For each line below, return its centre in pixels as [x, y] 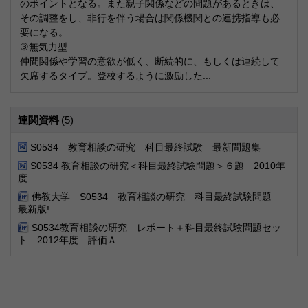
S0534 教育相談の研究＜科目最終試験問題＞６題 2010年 [158, 166]
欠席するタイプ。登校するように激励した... [115, 76]
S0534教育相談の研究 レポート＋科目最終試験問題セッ [156, 228]
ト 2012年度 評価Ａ [67, 240]
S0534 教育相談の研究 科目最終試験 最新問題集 [145, 147]
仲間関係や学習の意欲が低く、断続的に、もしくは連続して [150, 61]
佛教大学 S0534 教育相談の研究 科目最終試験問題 [156, 197]
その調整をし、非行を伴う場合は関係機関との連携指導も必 [150, 18]
